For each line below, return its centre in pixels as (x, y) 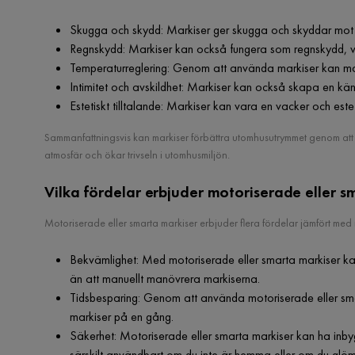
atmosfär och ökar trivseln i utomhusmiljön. (137, 154)
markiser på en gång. (122, 316)
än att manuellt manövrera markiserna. (165, 278)
